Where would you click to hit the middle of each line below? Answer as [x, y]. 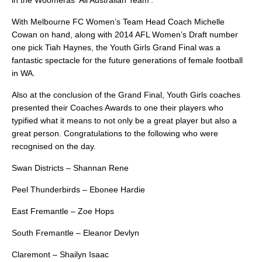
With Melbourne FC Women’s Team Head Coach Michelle [118, 22]
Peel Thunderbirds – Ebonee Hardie [78, 190]
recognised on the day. [54, 146]
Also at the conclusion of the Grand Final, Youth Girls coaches [126, 95]
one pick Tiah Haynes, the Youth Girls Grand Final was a [116, 48]
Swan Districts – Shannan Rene [70, 168]
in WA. [23, 73]
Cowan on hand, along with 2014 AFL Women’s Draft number [125, 35]
